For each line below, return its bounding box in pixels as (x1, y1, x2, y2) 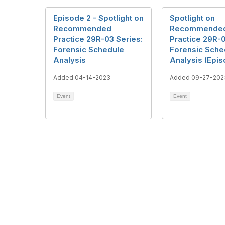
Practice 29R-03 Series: (53, 34, 143, 44)
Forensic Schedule (53, 44, 124, 54)
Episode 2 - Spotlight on (53, 13, 144, 23)
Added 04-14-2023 (53, 73, 110, 81)
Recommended (53, 23, 111, 33)
